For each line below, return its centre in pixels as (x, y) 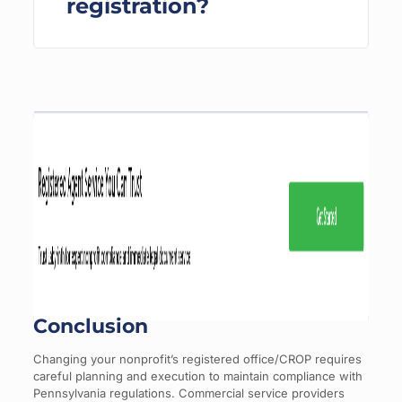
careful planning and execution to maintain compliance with (197, 376)
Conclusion (90, 326)
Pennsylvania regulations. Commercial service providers (188, 393)
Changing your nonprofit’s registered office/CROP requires (197, 358)
